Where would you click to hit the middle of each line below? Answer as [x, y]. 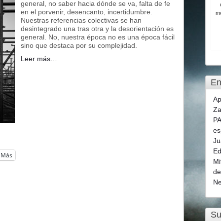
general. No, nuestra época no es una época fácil [98, 37]
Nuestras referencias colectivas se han [81, 20]
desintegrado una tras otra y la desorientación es [97, 28]
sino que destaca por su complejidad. [79, 45]
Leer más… [39, 58]
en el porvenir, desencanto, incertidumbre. [87, 12]
